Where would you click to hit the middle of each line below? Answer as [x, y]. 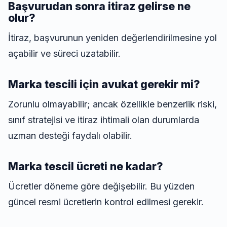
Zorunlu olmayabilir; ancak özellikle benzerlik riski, [112, 104]
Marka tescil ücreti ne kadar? [86, 167]
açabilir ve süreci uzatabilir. [64, 54]
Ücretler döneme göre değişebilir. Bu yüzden [101, 186]
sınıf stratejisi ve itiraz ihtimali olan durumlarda [104, 120]
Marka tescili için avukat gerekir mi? [104, 85]
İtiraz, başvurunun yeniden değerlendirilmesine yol [112, 38]
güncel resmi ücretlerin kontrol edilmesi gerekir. [106, 202]
